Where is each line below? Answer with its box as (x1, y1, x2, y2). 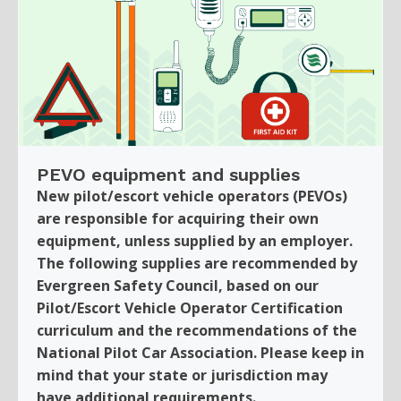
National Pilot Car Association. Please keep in (37, 342, 364, 363)
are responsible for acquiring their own (37, 208, 319, 228)
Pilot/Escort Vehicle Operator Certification (37, 297, 343, 318)
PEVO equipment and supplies (37, 163, 300, 185)
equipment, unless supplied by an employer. (37, 230, 353, 251)
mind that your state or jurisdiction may (37, 364, 328, 385)
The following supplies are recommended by (37, 252, 357, 273)
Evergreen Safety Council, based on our (37, 275, 319, 295)
